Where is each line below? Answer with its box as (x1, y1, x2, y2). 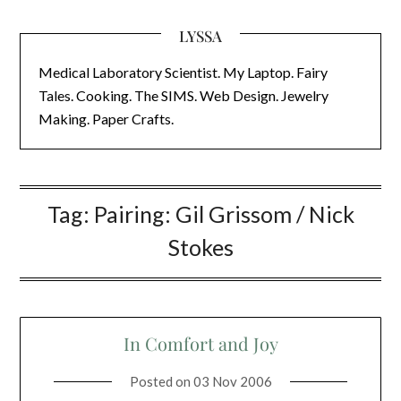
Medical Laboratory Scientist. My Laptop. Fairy (38, 64, 328, 81)
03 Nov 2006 (192, 373, 272, 390)
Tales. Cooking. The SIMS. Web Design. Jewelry (38, 87, 329, 104)
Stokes (167, 234, 234, 260)
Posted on (129, 373, 193, 390)
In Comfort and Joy (123, 331, 278, 356)
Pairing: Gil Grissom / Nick (93, 200, 354, 227)
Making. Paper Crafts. (38, 110, 175, 127)
